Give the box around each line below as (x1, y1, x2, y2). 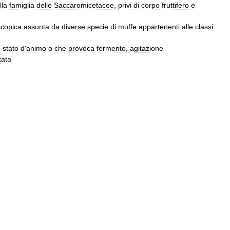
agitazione (130, 44, 163, 52)
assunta (24, 22, 49, 31)
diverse (62, 22, 85, 31)
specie (87, 22, 108, 31)
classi (195, 22, 213, 31)
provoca (68, 44, 94, 52)
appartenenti (139, 22, 180, 31)
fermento (97, 44, 126, 52)
